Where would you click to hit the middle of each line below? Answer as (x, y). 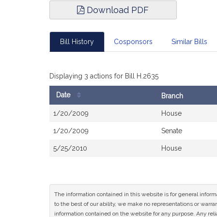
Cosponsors (133, 42)
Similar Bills (189, 42)
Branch (172, 96)
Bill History (77, 42)
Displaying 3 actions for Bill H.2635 (104, 76)
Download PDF (117, 10)
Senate (172, 131)
